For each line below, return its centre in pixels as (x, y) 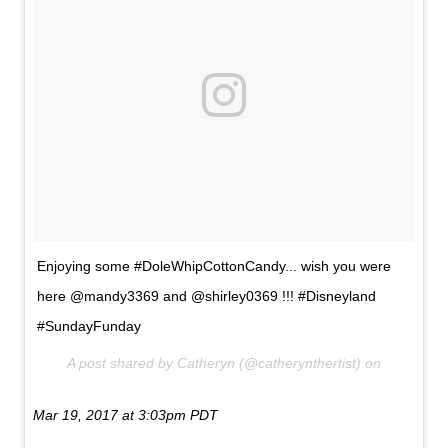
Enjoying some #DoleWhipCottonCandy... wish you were (214, 266)
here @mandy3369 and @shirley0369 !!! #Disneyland (207, 296)
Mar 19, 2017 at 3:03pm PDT (126, 415)
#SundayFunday (89, 326)
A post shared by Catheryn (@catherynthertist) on (224, 363)
